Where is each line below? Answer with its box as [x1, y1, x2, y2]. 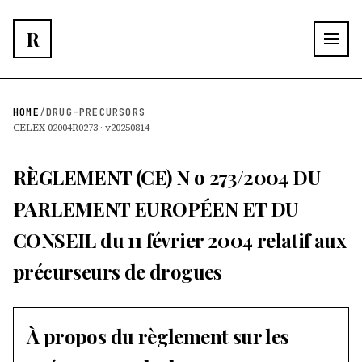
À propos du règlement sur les [27, 323, 289, 349]
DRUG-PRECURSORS [46, 106, 146, 119]
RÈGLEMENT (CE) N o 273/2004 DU [13, 164, 320, 190]
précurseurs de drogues [13, 259, 222, 284]
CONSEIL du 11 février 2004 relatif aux [13, 227, 347, 253]
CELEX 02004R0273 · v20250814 [13, 121, 149, 134]
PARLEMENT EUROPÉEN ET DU [13, 196, 298, 221]
